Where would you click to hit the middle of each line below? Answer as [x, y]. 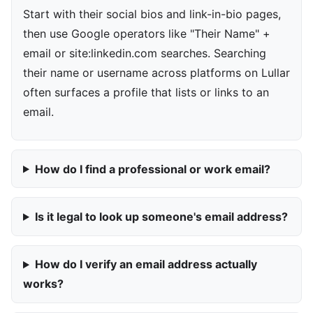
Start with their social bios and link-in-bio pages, [152, 14]
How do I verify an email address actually [146, 264]
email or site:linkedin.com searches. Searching [145, 53]
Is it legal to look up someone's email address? [161, 216]
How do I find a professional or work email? [152, 169]
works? [43, 284]
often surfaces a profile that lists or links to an [146, 93]
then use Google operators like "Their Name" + [147, 34]
